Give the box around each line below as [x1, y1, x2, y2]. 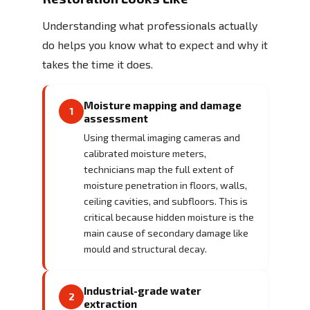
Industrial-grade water [84, 284, 201, 297]
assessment [84, 111, 148, 125]
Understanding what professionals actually [42, 18, 257, 32]
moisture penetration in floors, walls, [84, 179, 247, 191]
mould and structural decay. [84, 242, 207, 255]
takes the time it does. [42, 57, 153, 71]
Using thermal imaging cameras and [84, 131, 240, 143]
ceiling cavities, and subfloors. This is [84, 194, 248, 207]
